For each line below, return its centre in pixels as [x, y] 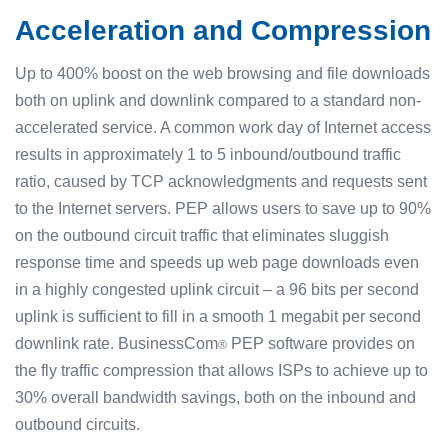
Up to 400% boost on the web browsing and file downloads [222, 73]
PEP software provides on [321, 343]
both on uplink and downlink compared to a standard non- [218, 100]
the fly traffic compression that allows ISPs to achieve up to [221, 370]
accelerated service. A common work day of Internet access [223, 127]
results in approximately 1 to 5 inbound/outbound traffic [208, 154]
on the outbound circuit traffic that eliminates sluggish [202, 235]
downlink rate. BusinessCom [116, 343]
